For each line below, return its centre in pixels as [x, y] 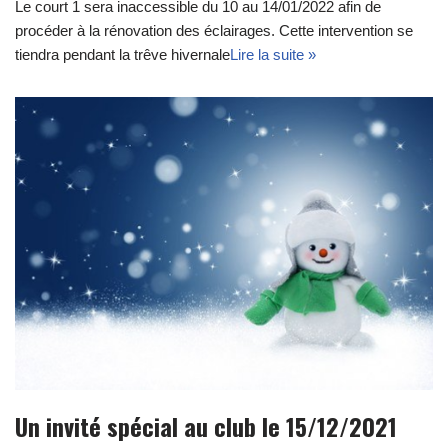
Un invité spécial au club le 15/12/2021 [206, 426]
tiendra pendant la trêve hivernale [122, 54]
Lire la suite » [273, 54]
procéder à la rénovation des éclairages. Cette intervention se [214, 30]
